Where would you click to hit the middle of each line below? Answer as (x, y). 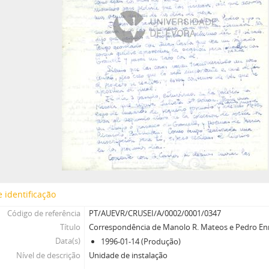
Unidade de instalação (128, 255)
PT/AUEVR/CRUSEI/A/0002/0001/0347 (155, 213)
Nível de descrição (48, 255)
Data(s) (68, 241)
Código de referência (44, 213)
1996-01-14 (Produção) (141, 241)
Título (70, 227)
